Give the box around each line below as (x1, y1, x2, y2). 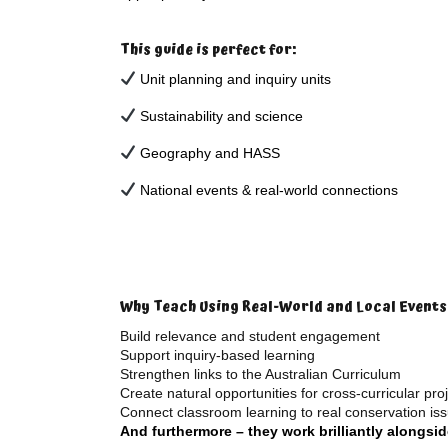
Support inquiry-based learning (120, 347, 315, 363)
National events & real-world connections (135, 182, 398, 198)
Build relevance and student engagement (120, 328, 380, 344)
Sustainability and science (135, 108, 303, 124)
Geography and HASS (135, 145, 280, 161)
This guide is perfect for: (120, 39, 296, 61)
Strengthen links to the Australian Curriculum (120, 366, 401, 382)
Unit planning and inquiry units (135, 71, 331, 87)
